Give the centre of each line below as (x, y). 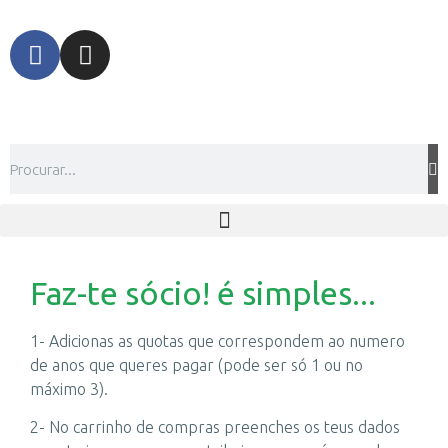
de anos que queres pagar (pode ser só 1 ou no (196, 365)
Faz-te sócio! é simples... (203, 293)
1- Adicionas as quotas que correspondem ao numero (217, 341)
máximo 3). (69, 389)
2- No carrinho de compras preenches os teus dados (215, 427)
